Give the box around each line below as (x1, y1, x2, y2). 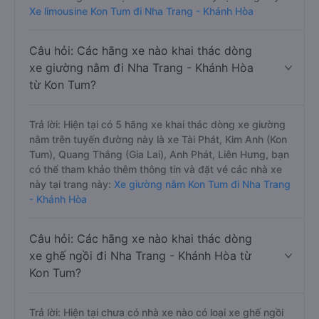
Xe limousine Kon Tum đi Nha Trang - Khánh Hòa (29, 5, 253, 17)
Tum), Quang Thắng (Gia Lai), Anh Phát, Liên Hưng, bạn (29, 148, 289, 160)
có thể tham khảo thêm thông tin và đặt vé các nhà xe (29, 163, 282, 175)
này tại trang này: (29, 178, 111, 190)
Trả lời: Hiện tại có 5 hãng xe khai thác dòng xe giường (29, 118, 286, 130)
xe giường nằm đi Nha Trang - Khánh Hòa (29, 61, 253, 75)
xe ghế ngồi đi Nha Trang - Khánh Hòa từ (29, 249, 251, 263)
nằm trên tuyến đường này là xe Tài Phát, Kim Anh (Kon (29, 133, 287, 145)
